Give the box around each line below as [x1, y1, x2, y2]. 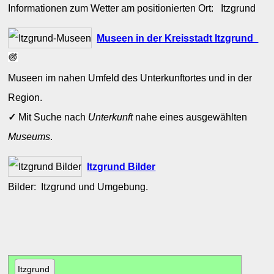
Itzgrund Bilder [87, 161, 156, 172]
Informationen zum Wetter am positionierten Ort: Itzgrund [8, 2, 261, 13]
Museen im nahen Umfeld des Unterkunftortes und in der [8, 72, 253, 83]
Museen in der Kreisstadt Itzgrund [97, 32, 259, 43]
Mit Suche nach [16, 111, 89, 122]
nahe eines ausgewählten [133, 111, 248, 122]
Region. [8, 91, 43, 103]
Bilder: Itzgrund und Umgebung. [8, 181, 151, 192]
